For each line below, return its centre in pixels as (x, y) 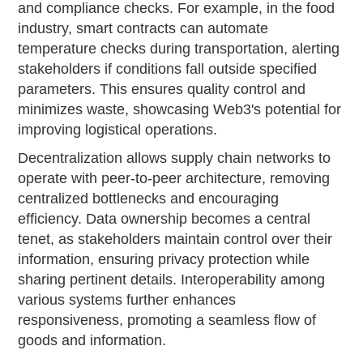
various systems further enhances (127, 300)
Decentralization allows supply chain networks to (175, 158)
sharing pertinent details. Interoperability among (172, 280)
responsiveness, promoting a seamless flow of (167, 320)
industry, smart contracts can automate (143, 29)
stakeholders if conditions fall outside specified (168, 69)
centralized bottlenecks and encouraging (149, 199)
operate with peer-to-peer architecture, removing (174, 179)
